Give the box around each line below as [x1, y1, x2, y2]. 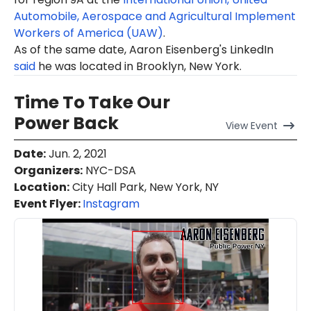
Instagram [83, 196, 140, 212]
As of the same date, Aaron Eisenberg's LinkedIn [14, 42, 274, 58]
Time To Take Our [14, 90, 170, 115]
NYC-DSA [83, 162, 136, 179]
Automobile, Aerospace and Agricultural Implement [14, 8, 296, 25]
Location [14, 179, 67, 196]
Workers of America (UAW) [14, 25, 163, 42]
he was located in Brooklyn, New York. [35, 58, 242, 75]
